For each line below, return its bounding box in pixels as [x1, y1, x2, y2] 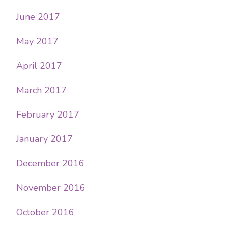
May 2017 [16, 35, 59, 47]
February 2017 [16, 108, 79, 121]
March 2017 [16, 83, 67, 96]
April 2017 [16, 59, 62, 72]
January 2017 [16, 132, 73, 145]
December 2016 [16, 157, 84, 169]
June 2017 [16, 10, 60, 23]
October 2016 [16, 206, 74, 218]
